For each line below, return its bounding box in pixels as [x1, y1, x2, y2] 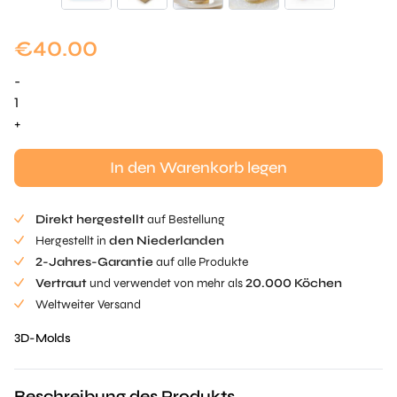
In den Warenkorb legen [109, 158, 287, 177]
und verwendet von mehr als [87, 276, 245, 291]
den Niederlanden [109, 233, 224, 248]
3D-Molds [14, 331, 71, 346]
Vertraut [35, 276, 87, 291]
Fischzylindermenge [13, 93, 141, 110]
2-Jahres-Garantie [35, 254, 153, 269]
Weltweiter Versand [35, 297, 141, 312]
